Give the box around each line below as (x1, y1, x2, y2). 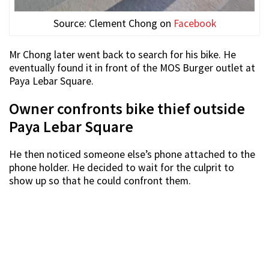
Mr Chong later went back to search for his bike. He (9, 48, 236, 62)
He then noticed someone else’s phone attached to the (9, 148, 255, 162)
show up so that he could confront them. (9, 174, 191, 188)
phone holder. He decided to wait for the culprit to (9, 161, 234, 175)
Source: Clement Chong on (53, 17, 174, 31)
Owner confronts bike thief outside (9, 99, 245, 119)
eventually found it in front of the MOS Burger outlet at (9, 61, 255, 75)
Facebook (173, 17, 216, 31)
